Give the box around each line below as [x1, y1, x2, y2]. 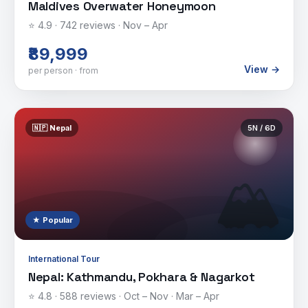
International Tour [28, 254, 100, 264]
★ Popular [32, 215, 73, 225]
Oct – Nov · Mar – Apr [124, 290, 219, 302]
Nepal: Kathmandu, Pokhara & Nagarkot [28, 269, 255, 285]
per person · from [28, 65, 98, 76]
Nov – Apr [123, 19, 168, 31]
